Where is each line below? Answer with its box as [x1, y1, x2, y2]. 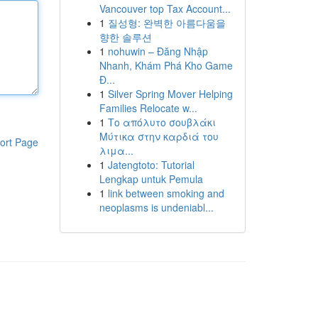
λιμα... [99, 143, 133, 158]
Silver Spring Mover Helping [107, 87, 233, 101]
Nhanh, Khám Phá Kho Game [99, 58, 233, 72]
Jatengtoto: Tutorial [107, 158, 194, 172]
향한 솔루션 [99, 30, 152, 44]
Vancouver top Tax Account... [99, 1, 231, 16]
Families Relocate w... [99, 101, 197, 115]
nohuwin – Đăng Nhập [107, 44, 208, 58]
